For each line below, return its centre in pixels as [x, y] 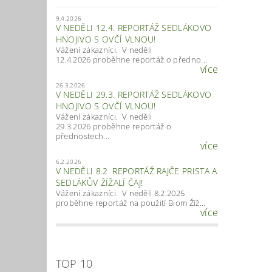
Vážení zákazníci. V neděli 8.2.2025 [120, 193]
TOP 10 [74, 263]
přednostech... [83, 136]
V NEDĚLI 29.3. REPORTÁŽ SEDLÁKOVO [134, 94]
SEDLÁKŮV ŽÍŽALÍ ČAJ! [99, 182]
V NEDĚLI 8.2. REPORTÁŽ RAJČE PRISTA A [136, 171]
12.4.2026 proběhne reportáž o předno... [131, 59]
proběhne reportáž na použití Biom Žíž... [131, 202]
